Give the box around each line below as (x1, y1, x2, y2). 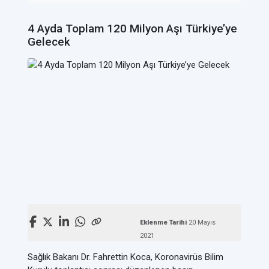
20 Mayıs (188, 219, 216, 226)
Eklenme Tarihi (139, 219, 189, 226)
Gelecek (28, 35, 70, 49)
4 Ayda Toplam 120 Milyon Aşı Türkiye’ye (28, 22, 237, 35)
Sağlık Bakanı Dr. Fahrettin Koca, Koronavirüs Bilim (28, 252, 223, 262)
